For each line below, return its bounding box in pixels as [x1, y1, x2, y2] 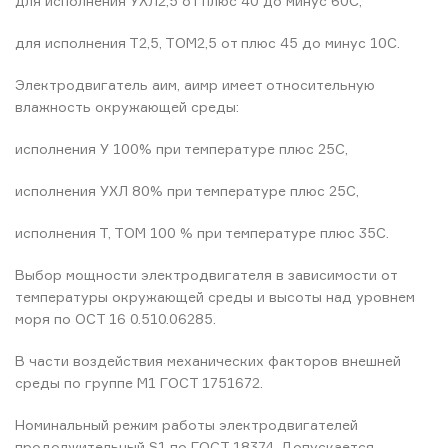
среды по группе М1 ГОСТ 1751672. [15, 374, 263, 391]
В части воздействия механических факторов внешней [15, 352, 401, 369]
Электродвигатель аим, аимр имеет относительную [15, 76, 375, 93]
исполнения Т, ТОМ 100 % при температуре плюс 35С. [15, 224, 389, 241]
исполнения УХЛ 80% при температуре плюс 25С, [15, 182, 359, 199]
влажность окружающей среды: [15, 98, 239, 115]
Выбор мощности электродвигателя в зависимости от [15, 266, 397, 283]
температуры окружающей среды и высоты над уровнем [15, 288, 415, 305]
